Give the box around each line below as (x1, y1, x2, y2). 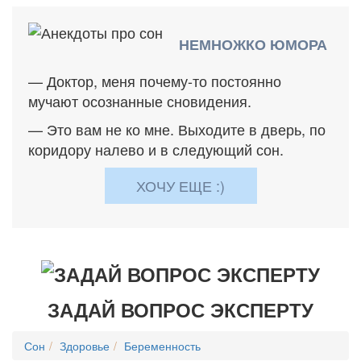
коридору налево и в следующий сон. (28, 139, 284, 160)
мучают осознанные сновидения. (28, 90, 251, 112)
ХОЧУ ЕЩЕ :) (136, 175, 225, 197)
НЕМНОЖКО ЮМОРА (179, 34, 327, 56)
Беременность (124, 338, 201, 355)
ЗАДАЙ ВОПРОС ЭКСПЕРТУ (48, 296, 313, 324)
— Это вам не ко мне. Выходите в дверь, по (28, 118, 326, 140)
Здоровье (60, 338, 110, 355)
